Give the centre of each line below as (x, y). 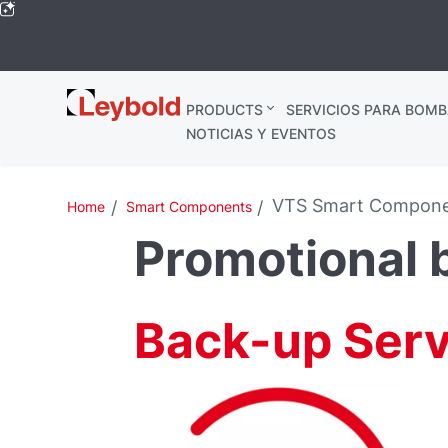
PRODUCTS (224, 109)
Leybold (101, 99)
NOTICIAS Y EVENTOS (260, 133)
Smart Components (188, 206)
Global (94, 120)
